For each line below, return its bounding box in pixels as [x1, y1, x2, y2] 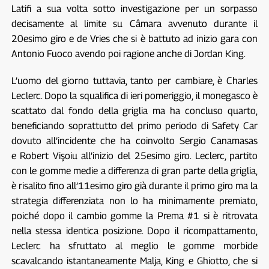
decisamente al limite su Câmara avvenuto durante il [11, 17, 258, 29]
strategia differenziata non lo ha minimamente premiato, [11, 195, 258, 207]
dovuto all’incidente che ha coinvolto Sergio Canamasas [11, 134, 258, 147]
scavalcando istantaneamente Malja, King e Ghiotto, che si [11, 255, 258, 267]
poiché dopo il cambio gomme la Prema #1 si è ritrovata [11, 210, 258, 222]
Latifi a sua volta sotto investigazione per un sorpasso [11, 2, 258, 14]
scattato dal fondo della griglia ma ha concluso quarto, [11, 104, 258, 116]
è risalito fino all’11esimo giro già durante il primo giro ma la [11, 180, 258, 192]
